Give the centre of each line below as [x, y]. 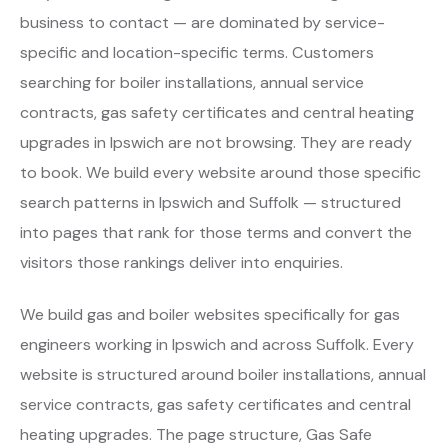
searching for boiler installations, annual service [192, 82]
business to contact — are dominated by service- [202, 22]
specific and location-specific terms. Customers [197, 52]
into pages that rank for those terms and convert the [216, 232]
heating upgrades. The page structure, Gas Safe [196, 434]
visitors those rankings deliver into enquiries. [181, 262]
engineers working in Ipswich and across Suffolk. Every [217, 344]
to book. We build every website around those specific [220, 172]
